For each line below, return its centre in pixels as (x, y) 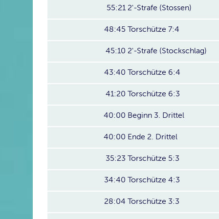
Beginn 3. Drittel (156, 115)
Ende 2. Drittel (153, 137)
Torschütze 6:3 (154, 94)
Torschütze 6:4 (154, 72)
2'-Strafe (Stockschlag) (167, 51)
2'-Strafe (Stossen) (160, 8)
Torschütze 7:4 (153, 29)
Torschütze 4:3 (154, 180)
